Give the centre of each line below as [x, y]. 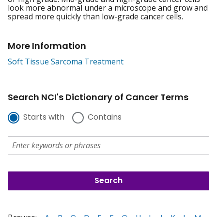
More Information [47, 46]
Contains [105, 117]
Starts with [44, 117]
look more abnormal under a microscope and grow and [108, 8]
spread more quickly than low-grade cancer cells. [95, 17]
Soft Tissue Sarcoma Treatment [66, 62]
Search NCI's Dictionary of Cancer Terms [98, 97]
